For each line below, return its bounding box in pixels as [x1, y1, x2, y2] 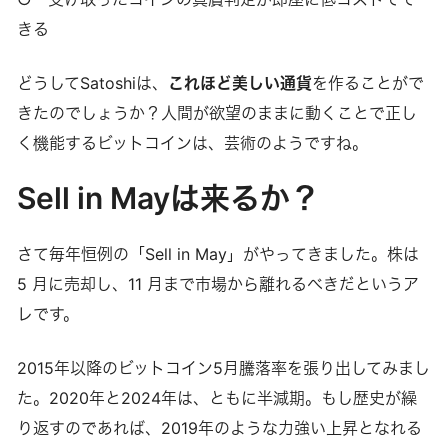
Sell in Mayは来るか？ [16, 179, 320, 216]
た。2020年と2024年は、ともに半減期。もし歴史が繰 [16, 387, 417, 408]
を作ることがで [311, 72, 424, 93]
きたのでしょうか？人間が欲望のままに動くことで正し [16, 102, 417, 123]
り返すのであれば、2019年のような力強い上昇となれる [16, 417, 422, 438]
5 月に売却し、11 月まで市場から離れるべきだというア [16, 273, 419, 294]
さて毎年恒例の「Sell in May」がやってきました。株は [16, 243, 419, 264]
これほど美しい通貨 [167, 72, 312, 93]
